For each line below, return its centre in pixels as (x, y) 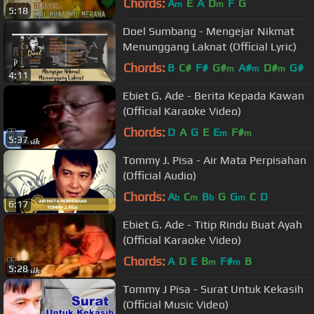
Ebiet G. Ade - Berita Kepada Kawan (213, 96)
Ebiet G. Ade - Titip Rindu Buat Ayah (212, 225)
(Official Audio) (159, 176)
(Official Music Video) (176, 305)
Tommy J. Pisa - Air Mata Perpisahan (214, 161)
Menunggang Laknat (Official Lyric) (210, 47)
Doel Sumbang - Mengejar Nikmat (209, 32)
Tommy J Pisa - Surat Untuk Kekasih (213, 289)
